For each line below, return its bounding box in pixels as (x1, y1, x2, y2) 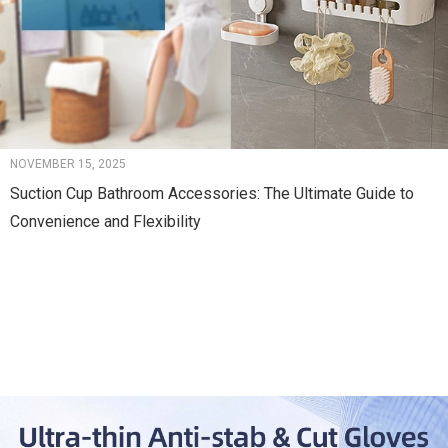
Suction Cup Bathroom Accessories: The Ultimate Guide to (10, 184, 414, 204)
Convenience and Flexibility (10, 212, 201, 232)
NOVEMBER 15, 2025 (10, 157, 126, 172)
